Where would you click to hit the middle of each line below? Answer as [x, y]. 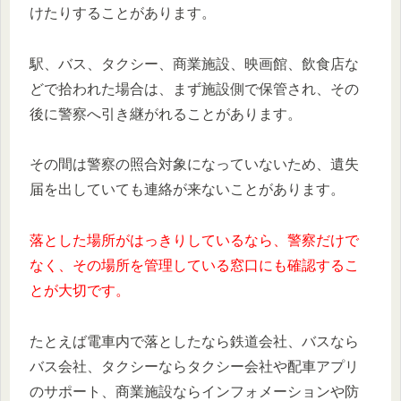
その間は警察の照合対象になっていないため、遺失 [194, 165]
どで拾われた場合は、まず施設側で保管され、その [194, 89]
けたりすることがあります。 [123, 13]
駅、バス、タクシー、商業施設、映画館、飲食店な [194, 64]
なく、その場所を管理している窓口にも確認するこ [194, 266]
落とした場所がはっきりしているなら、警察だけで [194, 241]
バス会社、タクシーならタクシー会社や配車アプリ [194, 367]
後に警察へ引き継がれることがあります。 [166, 114]
